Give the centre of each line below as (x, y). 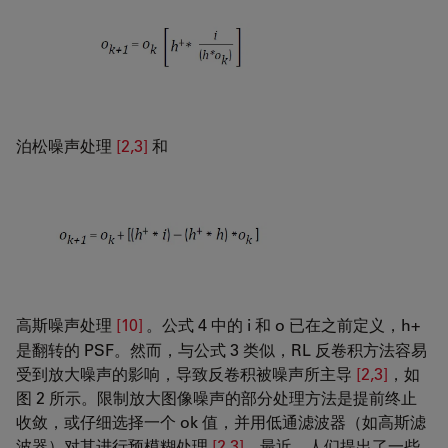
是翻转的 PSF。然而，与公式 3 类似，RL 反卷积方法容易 (221, 349)
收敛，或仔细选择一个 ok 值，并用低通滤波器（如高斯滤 (221, 421)
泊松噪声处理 (66, 145)
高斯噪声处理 (66, 324)
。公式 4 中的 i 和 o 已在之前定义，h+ (283, 324)
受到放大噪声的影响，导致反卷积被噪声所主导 (186, 373)
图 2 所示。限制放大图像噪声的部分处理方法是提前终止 (216, 397)
